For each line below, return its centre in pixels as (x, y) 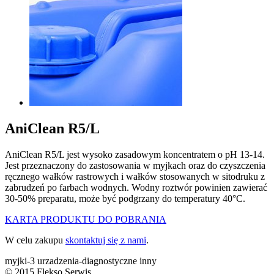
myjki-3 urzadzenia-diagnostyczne (72, 261)
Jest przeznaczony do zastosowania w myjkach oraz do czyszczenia (135, 165)
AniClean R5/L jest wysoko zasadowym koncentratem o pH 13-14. (135, 154)
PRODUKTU (68, 219)
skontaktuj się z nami (106, 240)
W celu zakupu (35, 240)
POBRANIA (141, 219)
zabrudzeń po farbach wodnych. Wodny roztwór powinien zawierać (136, 187)
